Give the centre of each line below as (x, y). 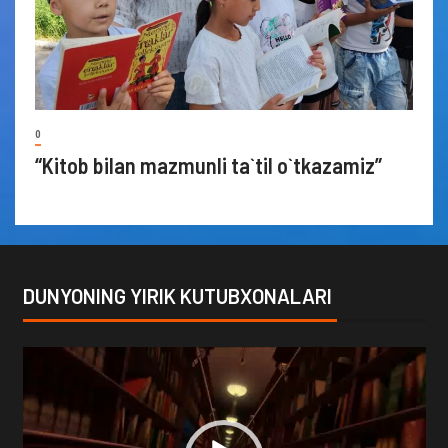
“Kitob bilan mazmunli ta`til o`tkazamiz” (210, 164)
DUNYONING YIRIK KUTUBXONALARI (177, 295)
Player (44, 386)
